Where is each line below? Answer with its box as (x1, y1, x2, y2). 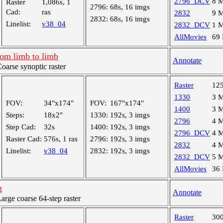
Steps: (6, 111, 24, 119)
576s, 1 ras (44, 135, 78, 143)
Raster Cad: (6, 135, 42, 143)
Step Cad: (6, 123, 36, 131)
